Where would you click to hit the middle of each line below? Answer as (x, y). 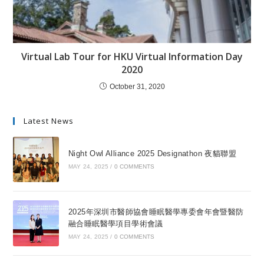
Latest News (49, 121)
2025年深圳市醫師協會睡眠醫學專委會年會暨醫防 (156, 212)
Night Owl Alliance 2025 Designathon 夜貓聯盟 (152, 154)
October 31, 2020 (137, 86)
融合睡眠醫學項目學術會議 (115, 223)
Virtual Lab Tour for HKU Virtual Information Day (132, 56)
